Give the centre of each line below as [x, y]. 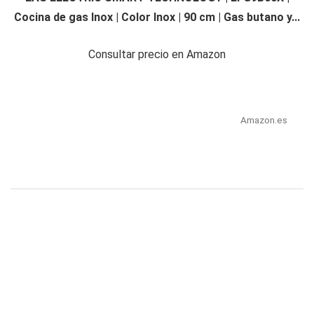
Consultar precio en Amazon [157, 55]
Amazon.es [264, 120]
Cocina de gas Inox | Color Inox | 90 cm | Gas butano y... [157, 18]
